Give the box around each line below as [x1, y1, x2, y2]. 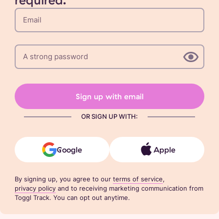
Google [57, 144, 82, 154]
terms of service [113, 175, 163, 183]
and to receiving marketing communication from [58, 184, 203, 192]
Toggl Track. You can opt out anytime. [15, 193, 130, 201]
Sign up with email [75, 91, 144, 101]
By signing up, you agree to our [15, 175, 111, 183]
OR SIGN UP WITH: [81, 112, 138, 120]
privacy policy [15, 184, 56, 192]
